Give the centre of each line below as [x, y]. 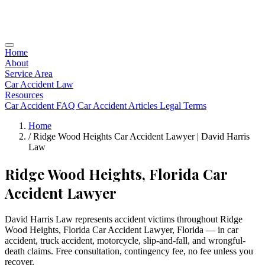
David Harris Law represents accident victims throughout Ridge [124, 219]
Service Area [29, 74]
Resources [24, 95]
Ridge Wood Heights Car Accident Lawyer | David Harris [141, 136]
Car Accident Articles [119, 106]
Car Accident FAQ [41, 106]
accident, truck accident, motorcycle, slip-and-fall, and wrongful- [125, 240]
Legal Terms [183, 106]
